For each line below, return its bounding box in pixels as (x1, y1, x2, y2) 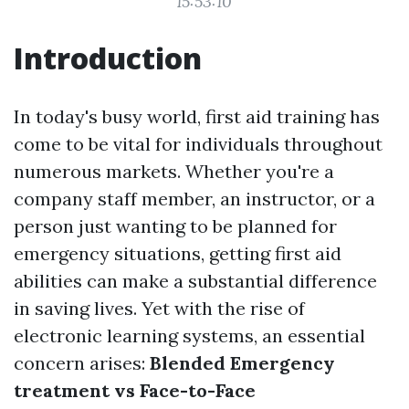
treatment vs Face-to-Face (14, 379, 256, 402)
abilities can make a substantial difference (14, 269, 377, 292)
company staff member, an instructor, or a (14, 187, 375, 210)
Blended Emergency (150, 351, 335, 374)
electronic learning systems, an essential (14, 324, 365, 347)
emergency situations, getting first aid (14, 242, 341, 265)
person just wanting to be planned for (14, 215, 337, 237)
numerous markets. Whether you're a (14, 160, 334, 183)
